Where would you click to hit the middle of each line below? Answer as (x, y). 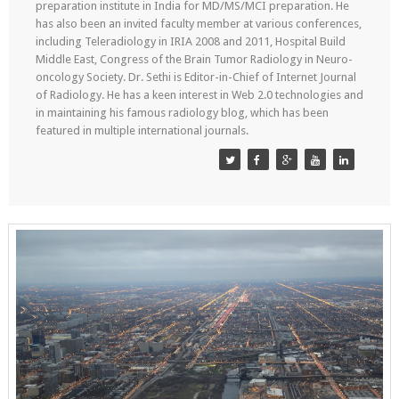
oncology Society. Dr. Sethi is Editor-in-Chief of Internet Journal (195, 77)
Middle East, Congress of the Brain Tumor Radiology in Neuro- (194, 59)
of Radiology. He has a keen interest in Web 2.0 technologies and (199, 95)
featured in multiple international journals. (142, 130)
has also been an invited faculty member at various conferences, (198, 24)
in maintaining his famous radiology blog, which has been (182, 113)
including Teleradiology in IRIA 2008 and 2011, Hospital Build (190, 41)
